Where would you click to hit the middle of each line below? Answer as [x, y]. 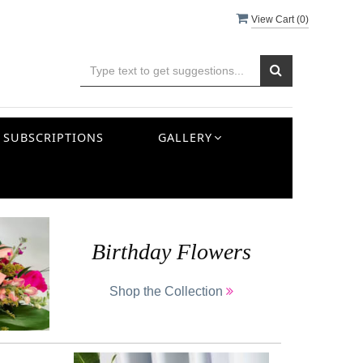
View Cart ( [275, 19]
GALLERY [185, 137]
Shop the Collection [167, 291]
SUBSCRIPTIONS [53, 137]
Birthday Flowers [171, 251]
